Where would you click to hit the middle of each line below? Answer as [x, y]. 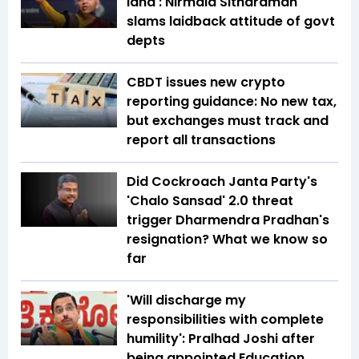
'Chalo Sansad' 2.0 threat [210, 201]
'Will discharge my [186, 301]
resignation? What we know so [227, 240]
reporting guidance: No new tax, [232, 102]
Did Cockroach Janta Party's [222, 182]
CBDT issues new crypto [206, 83]
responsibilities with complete [225, 320]
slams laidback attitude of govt [231, 22]
